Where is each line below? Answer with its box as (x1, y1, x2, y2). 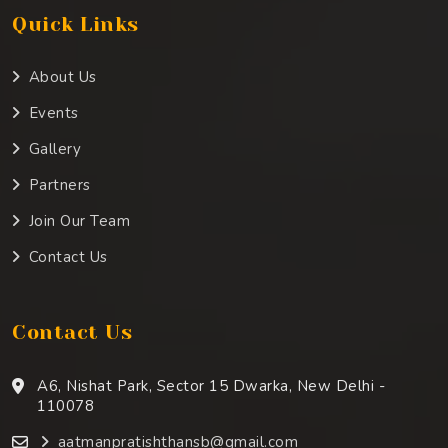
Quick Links (12, 12, 139, 36)
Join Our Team (28, 210, 130, 231)
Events (28, 102, 79, 123)
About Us (28, 66, 97, 87)
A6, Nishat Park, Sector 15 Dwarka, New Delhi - (37, 375, 385, 396)
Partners (28, 174, 91, 195)
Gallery (28, 138, 81, 159)
